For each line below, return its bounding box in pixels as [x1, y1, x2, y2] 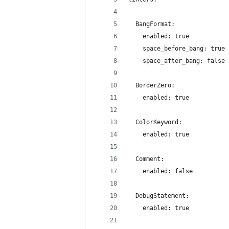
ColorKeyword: [128, 119, 182, 126]
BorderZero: [128, 82, 175, 89]
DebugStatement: [128, 192, 189, 199]
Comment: [128, 155, 164, 163]
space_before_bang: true [128, 45, 225, 52]
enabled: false [128, 168, 193, 175]
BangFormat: [128, 20, 175, 28]
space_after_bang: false [128, 57, 225, 64]
